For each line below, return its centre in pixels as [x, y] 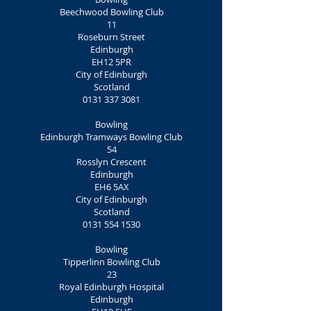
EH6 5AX [111, 187]
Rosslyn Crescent [111, 162]
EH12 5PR [111, 62]
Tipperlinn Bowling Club [111, 262]
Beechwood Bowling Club [111, 12]
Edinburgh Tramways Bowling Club [111, 137]
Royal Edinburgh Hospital [111, 287]
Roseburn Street [111, 37]
